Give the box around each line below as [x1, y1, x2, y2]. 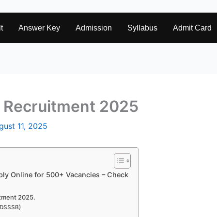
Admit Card [173, 24, 212, 32]
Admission [76, 24, 112, 32]
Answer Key [18, 24, 60, 32]
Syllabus [127, 24, 157, 32]
